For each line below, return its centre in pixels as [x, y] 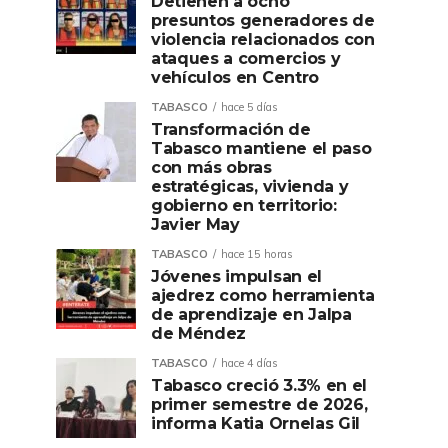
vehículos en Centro [235, 77]
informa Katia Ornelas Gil [255, 423]
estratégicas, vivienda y [250, 186]
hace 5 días [249, 107]
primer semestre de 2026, [259, 404]
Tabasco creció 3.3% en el [259, 385]
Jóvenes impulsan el [236, 276]
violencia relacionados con [263, 39]
